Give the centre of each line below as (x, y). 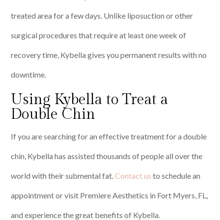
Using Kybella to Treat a (90, 100)
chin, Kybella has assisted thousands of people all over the (107, 156)
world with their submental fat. (63, 176)
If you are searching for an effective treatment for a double (109, 137)
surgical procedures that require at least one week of (99, 35)
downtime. (29, 75)
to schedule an (176, 176)
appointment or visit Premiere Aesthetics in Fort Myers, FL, (110, 195)
